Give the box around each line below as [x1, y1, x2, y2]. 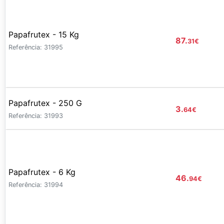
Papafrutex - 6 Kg [8, 166, 75, 177]
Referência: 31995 [8, 43, 63, 51]
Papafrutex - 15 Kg [8, 29, 79, 39]
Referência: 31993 [8, 112, 63, 119]
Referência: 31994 [8, 180, 63, 188]
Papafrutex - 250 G [8, 98, 82, 108]
